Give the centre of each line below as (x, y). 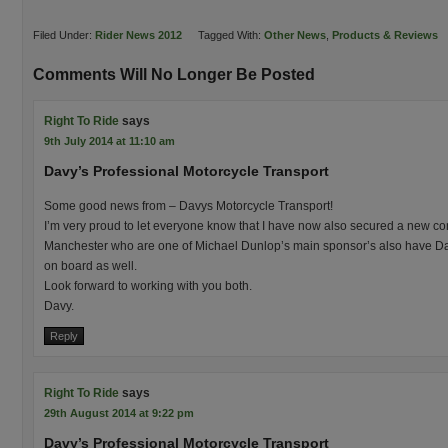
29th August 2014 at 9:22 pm (119, 413)
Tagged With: (231, 35)
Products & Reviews (385, 35)
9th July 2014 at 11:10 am (109, 141)
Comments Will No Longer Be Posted (174, 74)
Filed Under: (64, 35)
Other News (295, 35)
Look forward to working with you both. (148, 286)
